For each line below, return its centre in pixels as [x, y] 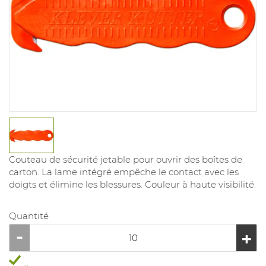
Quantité [29, 216]
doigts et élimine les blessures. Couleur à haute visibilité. [132, 185]
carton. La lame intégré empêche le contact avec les [124, 172]
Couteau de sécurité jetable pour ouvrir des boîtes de [126, 160]
